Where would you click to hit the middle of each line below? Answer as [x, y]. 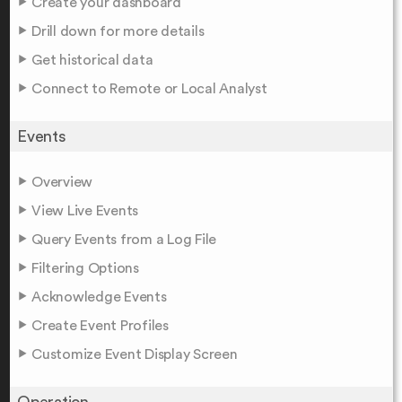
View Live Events [85, 210]
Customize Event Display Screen [135, 354]
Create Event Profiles [100, 325]
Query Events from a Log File [124, 239]
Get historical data [92, 60]
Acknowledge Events [99, 297]
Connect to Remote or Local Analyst [149, 88]
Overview [62, 182]
